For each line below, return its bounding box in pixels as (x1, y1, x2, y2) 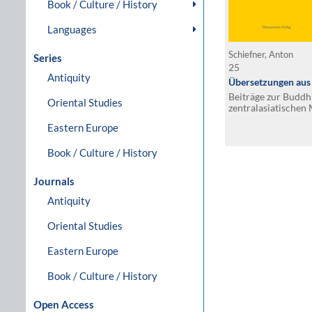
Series (33, 52, 62, 64)
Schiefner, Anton (228, 49, 295, 60)
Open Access (33, 298, 94, 311)
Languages (47, 23, 97, 36)
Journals (33, 175, 75, 187)
